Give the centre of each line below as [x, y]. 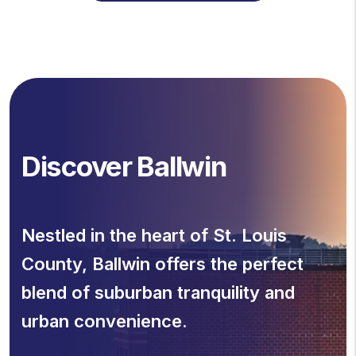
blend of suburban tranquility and [158, 292]
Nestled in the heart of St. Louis [154, 235]
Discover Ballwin [124, 166]
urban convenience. [104, 321]
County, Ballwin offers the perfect [163, 264]
